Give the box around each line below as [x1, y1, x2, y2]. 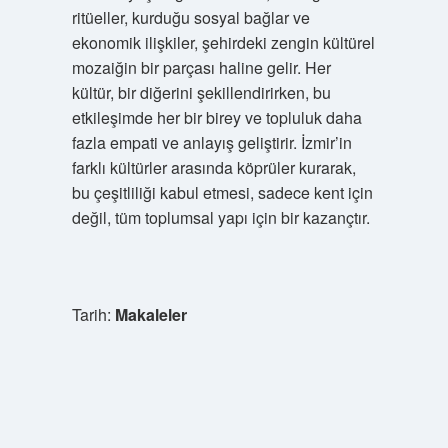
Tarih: [71, 303, 115, 326]
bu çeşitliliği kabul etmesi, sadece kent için [71, 181, 373, 204]
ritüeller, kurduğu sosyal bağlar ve [71, 6, 310, 29]
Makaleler [114, 303, 187, 326]
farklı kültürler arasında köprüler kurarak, [71, 156, 356, 179]
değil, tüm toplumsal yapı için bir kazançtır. [71, 206, 370, 229]
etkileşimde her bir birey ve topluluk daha [71, 106, 362, 129]
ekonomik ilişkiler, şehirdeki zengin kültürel [71, 31, 375, 54]
